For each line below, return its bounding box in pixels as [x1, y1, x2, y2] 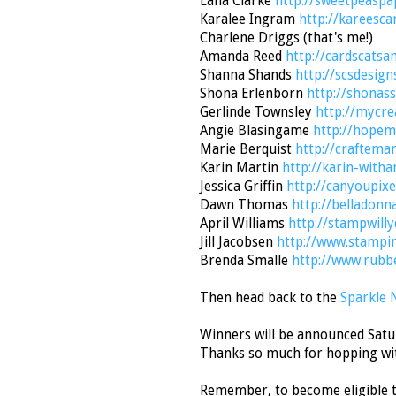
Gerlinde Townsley [200, 104, 316, 121]
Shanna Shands [200, 67, 292, 84]
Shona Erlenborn [200, 86, 307, 103]
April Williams [200, 216, 288, 232]
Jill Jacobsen [200, 234, 277, 251]
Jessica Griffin [200, 179, 286, 195]
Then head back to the [200, 290, 340, 307]
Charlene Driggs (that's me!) [200, 30, 373, 47]
